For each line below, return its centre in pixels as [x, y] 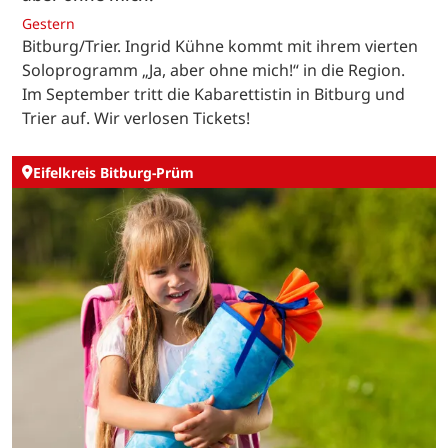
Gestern [48, 24]
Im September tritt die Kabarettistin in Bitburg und [213, 94]
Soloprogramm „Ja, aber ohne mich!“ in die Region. [213, 70]
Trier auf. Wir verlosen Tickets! [136, 118]
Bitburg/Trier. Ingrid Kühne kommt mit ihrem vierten [220, 46]
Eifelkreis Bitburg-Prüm [113, 172]
